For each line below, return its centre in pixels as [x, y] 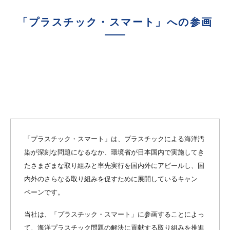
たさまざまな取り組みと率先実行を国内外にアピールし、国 [114, 166]
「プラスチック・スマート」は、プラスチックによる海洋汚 [114, 139]
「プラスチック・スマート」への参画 [115, 22]
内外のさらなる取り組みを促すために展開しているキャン [111, 179]
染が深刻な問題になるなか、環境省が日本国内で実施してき [114, 152]
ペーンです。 [44, 193]
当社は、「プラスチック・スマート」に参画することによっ [114, 214]
